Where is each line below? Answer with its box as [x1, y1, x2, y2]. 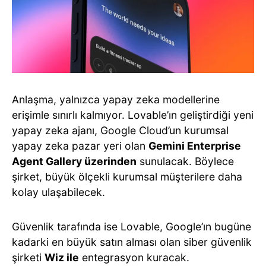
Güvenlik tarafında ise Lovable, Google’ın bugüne [12, 220, 251, 233]
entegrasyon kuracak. [79, 251, 189, 264]
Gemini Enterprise [148, 139, 241, 152]
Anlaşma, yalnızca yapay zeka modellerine [12, 93, 220, 106]
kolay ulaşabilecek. [12, 185, 105, 198]
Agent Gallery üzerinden [12, 154, 137, 167]
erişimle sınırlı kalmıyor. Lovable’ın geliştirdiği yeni [12, 108, 254, 121]
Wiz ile [45, 251, 79, 264]
